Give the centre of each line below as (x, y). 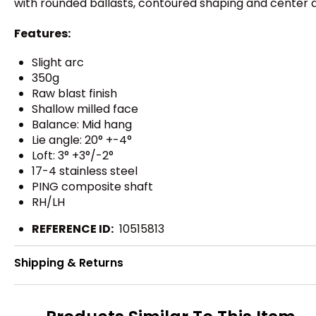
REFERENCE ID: (73, 229)
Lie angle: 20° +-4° (82, 140)
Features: (42, 33)
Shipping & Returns (69, 263)
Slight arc (58, 62)
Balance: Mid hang (82, 124)
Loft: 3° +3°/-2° (73, 155)
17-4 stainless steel (85, 171)
